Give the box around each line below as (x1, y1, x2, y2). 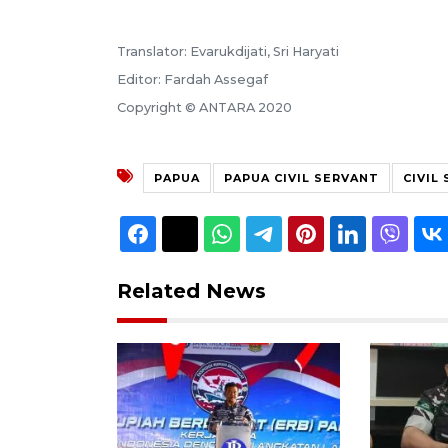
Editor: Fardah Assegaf (117, 71, 268, 87)
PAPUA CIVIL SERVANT (224, 170, 379, 185)
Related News (117, 278, 266, 303)
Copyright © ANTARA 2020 (117, 99, 292, 115)
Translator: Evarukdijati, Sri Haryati (117, 43, 339, 59)
